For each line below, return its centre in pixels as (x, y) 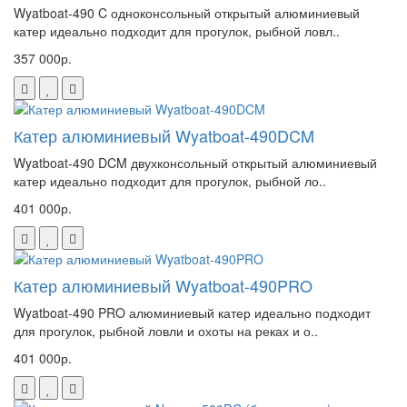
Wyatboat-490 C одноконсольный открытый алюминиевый (187, 12)
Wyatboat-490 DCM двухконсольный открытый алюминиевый (195, 162)
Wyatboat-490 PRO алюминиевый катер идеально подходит (192, 312)
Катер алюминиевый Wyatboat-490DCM (164, 135)
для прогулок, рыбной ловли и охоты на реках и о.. (166, 330)
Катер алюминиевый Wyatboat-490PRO (163, 285)
